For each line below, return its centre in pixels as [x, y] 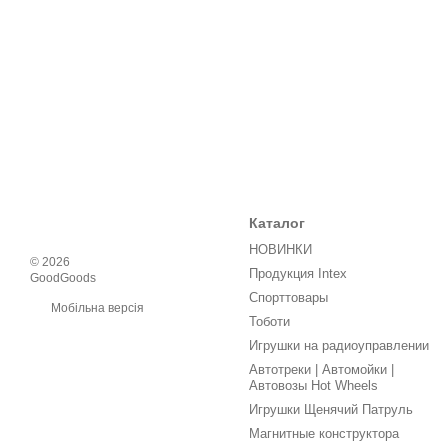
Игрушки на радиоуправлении [339, 345]
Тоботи [269, 321]
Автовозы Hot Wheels [313, 385]
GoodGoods [63, 278]
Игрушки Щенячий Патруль [331, 409]
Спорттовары [288, 297]
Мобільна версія [96, 308]
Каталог [277, 223]
